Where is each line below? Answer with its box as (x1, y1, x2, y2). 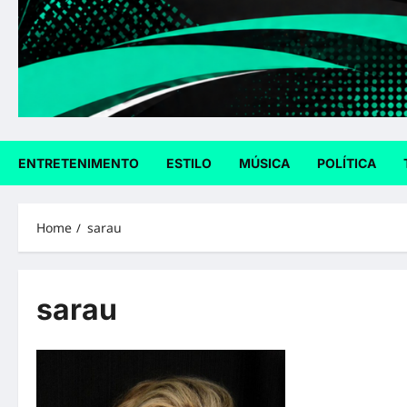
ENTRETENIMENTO (18, 155, 139, 172)
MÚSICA (239, 155, 290, 172)
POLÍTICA (317, 155, 376, 172)
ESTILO (166, 155, 212, 172)
